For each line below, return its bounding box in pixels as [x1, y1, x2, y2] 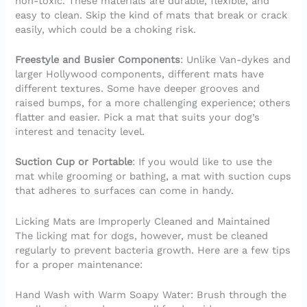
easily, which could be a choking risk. [15, 23, 197, 36]
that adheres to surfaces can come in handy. [15, 184, 234, 197]
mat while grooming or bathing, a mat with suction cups [15, 170, 292, 183]
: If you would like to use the [132, 156, 273, 169]
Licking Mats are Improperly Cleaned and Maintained [15, 214, 271, 228]
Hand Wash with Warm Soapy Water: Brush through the [15, 288, 287, 301]
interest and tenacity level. [15, 125, 145, 138]
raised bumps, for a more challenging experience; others [15, 96, 291, 109]
